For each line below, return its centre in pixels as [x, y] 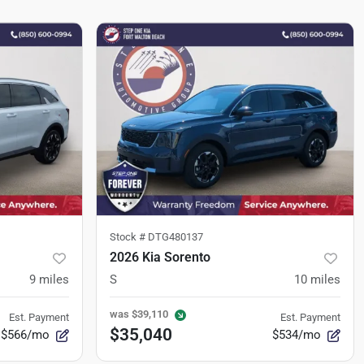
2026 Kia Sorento [160, 258]
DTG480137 [175, 237]
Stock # [129, 237]
